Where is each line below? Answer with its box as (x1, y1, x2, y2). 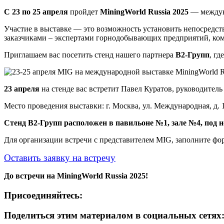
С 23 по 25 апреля (4, 7, 68, 16)
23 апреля (4, 84, 39, 93)
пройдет (68, 7, 100, 16)
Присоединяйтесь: (4, 189, 82, 200)
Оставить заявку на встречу (4, 152, 115, 163)
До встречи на (4, 171, 57, 180)
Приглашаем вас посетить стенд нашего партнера (4, 50, 175, 59)
